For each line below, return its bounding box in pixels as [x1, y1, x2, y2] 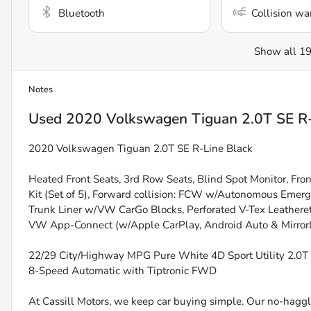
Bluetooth [58, 6, 105, 21]
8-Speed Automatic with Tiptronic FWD [28, 264, 217, 278]
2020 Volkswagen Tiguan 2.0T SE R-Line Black [28, 142, 253, 156]
